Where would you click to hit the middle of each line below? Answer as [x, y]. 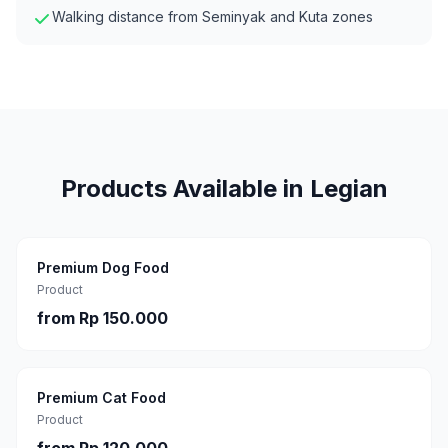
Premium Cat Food [101, 397]
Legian [348, 188]
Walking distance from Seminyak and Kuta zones [212, 16]
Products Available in [185, 188]
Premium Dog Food [103, 267]
